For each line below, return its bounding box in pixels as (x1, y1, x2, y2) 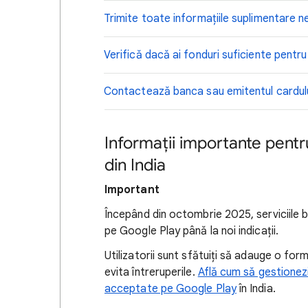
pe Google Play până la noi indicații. (104, 224, 278, 239)
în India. (236, 282, 276, 296)
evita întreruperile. (104, 265, 198, 280)
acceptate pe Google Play (104, 282, 236, 296)
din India (104, 155, 166, 176)
